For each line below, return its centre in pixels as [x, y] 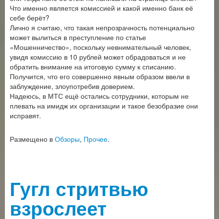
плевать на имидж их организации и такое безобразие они [104, 106]
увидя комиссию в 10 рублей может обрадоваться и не [98, 57]
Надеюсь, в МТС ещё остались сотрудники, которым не [99, 96]
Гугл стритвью [79, 188]
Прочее [96, 139]
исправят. [25, 115]
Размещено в [32, 139]
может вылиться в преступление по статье [78, 37]
